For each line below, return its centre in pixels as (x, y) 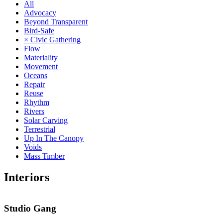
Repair (34, 84)
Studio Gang (30, 209)
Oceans (36, 75)
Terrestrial (40, 129)
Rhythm (37, 102)
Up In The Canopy (54, 138)
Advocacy (40, 12)
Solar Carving (46, 120)
